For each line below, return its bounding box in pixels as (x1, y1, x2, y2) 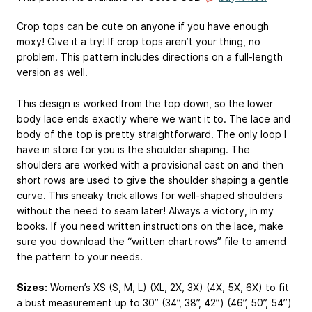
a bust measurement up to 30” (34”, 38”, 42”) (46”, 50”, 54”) (17, 297, 292, 309)
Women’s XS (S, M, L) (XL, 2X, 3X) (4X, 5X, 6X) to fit (47, 281, 289, 294)
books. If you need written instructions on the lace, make (17, 219, 283, 232)
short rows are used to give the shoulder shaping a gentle (17, 173, 289, 186)
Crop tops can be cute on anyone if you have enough (17, 19, 269, 32)
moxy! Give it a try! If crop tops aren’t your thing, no (17, 35, 260, 47)
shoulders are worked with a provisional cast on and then (17, 158, 283, 171)
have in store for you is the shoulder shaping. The (17, 143, 250, 155)
